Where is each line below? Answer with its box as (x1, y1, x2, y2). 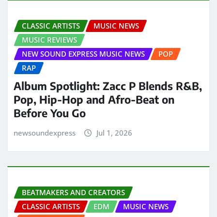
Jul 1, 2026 (96, 127, 132, 138)
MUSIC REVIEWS (22, 35, 77, 45)
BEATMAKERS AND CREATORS (22, 187, 125, 197)
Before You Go (14, 106, 86, 120)
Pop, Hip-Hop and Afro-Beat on (14, 92, 174, 106)
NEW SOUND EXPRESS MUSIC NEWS (22, 49, 145, 59)
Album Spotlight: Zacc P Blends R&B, (14, 78, 202, 93)
